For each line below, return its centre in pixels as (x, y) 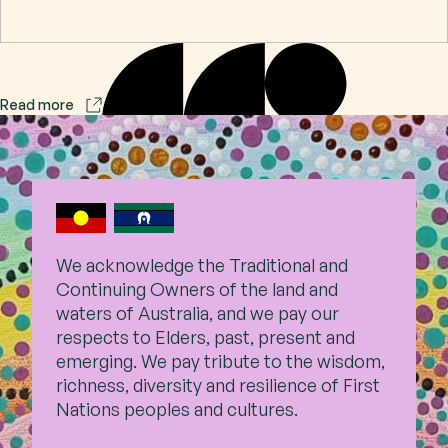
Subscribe (102, 122)
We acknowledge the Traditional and (202, 265)
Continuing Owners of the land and (197, 289)
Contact (89, 56)
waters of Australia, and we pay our (197, 313)
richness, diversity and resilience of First (218, 385)
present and (306, 337)
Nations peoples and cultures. (177, 409)
